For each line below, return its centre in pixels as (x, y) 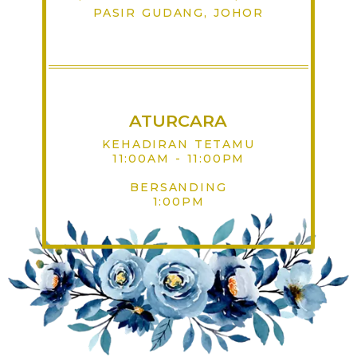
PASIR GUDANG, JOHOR (178, 12)
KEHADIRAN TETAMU (178, 144)
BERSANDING (178, 187)
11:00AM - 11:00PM (178, 158)
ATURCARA (178, 120)
